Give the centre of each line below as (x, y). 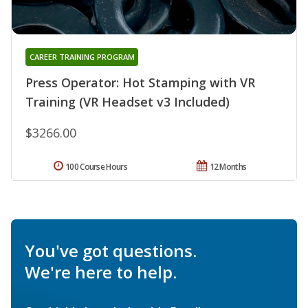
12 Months (228, 166)
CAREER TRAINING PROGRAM (82, 56)
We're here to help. (101, 272)
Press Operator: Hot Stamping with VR (140, 82)
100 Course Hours (96, 166)
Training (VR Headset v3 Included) (128, 101)
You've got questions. (111, 250)
